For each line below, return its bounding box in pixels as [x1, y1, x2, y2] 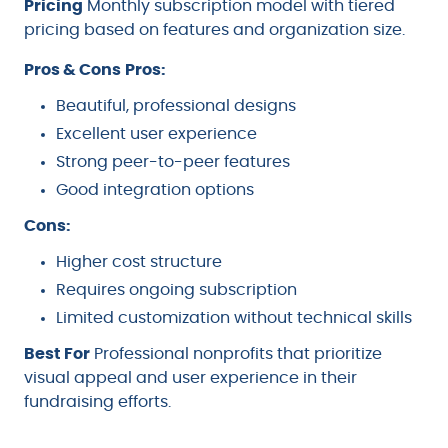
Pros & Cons [24, 61, 121, 78]
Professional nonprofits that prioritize [90, 345, 382, 362]
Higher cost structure [56, 253, 222, 270]
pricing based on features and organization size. [24, 21, 405, 38]
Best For [24, 345, 90, 362]
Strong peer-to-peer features [56, 153, 290, 170]
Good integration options [56, 181, 254, 198]
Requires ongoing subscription [56, 281, 297, 298]
